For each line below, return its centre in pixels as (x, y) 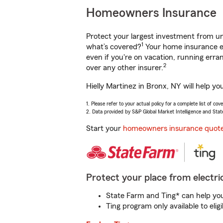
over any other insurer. (125, 68)
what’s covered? (114, 47)
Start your (105, 128)
